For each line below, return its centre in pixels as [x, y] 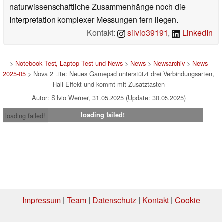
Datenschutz [114, 200]
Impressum [41, 200]
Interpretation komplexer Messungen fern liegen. [94, 19]
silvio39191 [147, 32]
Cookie [187, 200]
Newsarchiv [169, 63]
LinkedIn [196, 32]
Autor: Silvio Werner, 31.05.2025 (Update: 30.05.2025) [109, 97]
